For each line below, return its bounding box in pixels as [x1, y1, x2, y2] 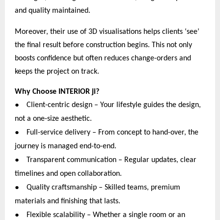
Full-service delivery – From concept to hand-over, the [27, 128, 198, 137]
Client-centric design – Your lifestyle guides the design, [27, 101, 201, 109]
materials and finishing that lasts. [15, 197, 120, 205]
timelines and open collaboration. [15, 169, 122, 178]
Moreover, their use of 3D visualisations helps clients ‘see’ [15, 27, 199, 36]
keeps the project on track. [15, 67, 99, 76]
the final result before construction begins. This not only [15, 41, 192, 49]
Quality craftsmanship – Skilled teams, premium [27, 183, 180, 192]
